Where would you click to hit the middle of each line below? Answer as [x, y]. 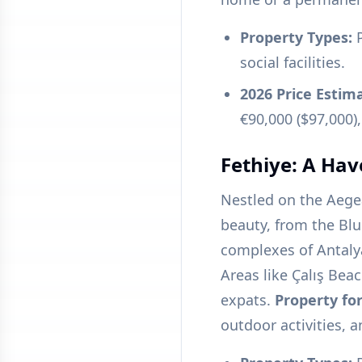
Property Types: [296, 37]
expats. [248, 300]
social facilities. [293, 62]
